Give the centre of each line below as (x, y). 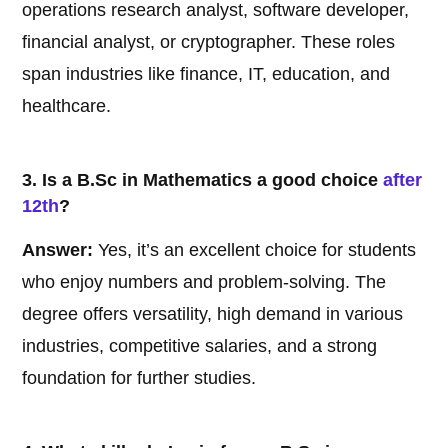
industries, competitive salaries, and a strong (200, 346)
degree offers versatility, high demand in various (213, 314)
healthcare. (67, 106)
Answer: (58, 250)
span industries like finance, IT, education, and (206, 74)
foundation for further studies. (139, 378)
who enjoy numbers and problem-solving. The (204, 282)
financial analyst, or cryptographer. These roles (209, 42)
